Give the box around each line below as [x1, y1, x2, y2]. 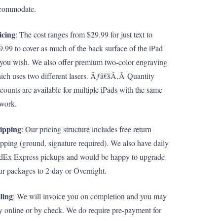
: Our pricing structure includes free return [21, 124, 151, 134]
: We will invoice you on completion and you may [13, 191, 167, 201]
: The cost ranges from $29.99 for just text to [15, 29, 152, 39]
